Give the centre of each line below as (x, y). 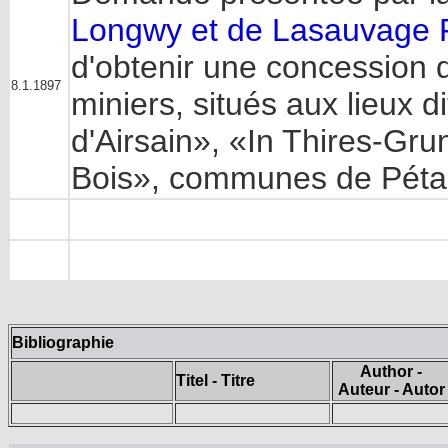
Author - (391, 371)
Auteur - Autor (391, 389)
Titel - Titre (215, 380)
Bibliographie (63, 342)
